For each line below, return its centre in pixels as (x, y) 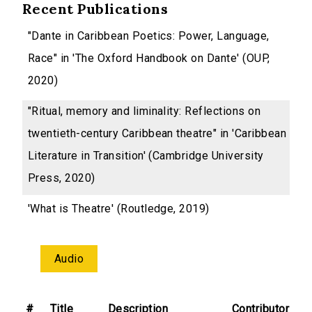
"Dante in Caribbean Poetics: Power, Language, (149, 36)
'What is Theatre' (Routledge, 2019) (119, 209)
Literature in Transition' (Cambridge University (146, 156)
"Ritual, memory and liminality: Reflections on (145, 111)
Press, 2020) (62, 178)
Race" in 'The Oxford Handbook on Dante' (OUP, (149, 58)
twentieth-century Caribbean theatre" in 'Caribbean (157, 134)
